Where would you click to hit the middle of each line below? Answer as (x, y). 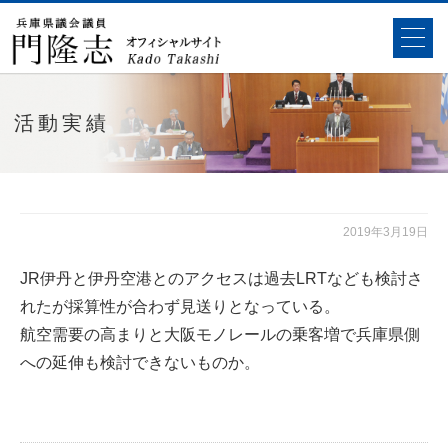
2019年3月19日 (385, 232)
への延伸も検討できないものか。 (140, 362)
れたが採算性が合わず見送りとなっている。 (180, 306)
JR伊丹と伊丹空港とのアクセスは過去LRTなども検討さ (221, 278)
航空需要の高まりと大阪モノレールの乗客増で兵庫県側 (220, 334)
